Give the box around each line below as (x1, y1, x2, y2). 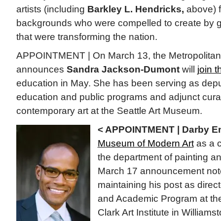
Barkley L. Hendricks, (87, 4, 184, 15)
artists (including (16, 4, 87, 15)
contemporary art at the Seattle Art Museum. (16, 106, 202, 116)
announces (16, 64, 67, 75)
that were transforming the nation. (16, 32, 157, 42)
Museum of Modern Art (97, 138, 194, 149)
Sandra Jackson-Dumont (66, 64, 180, 75)
